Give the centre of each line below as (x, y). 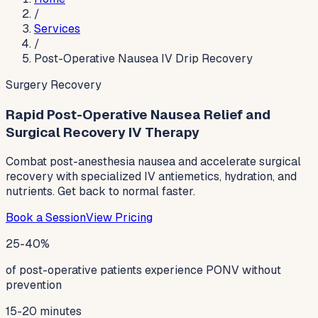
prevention (34, 285)
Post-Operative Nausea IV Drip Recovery (143, 59)
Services (57, 29)
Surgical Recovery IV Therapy (103, 132)
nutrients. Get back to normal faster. (100, 192)
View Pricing (119, 218)
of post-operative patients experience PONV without (143, 270)
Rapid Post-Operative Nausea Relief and (138, 114)
